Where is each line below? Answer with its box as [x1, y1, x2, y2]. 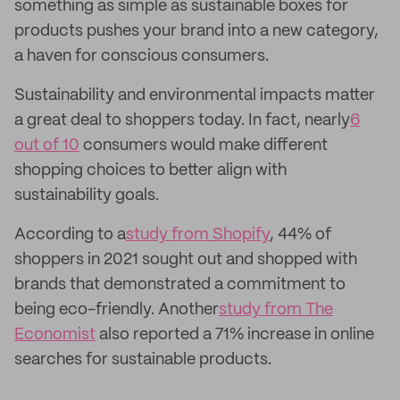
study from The [219, 302, 333, 318]
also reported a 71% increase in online [96, 327, 374, 343]
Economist [14, 327, 96, 343]
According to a [14, 227, 126, 243]
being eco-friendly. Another [14, 302, 219, 318]
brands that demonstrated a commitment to [14, 277, 346, 293]
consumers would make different [79, 137, 328, 154]
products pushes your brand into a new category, [14, 23, 379, 39]
